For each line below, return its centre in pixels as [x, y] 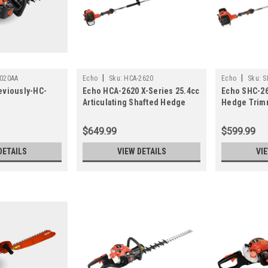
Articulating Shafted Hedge [134, 103]
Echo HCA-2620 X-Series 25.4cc [141, 91]
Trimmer [99, 114]
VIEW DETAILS [141, 152]
